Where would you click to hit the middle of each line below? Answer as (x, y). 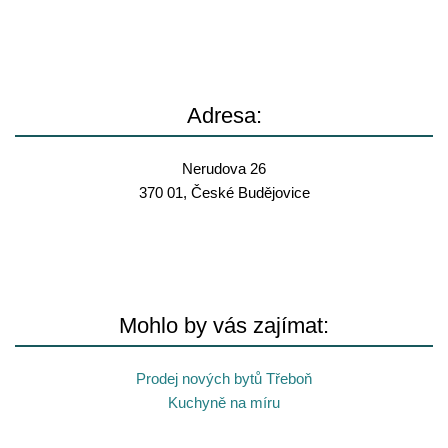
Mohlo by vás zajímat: (224, 325)
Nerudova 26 (224, 168)
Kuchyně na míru (224, 402)
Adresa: (224, 115)
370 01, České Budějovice (224, 192)
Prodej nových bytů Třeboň (224, 378)
